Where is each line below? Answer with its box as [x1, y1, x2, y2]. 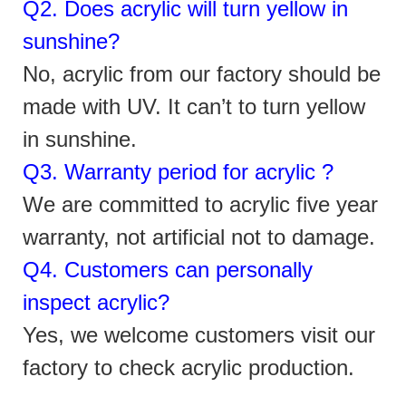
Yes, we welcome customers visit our [23, 322, 375, 347]
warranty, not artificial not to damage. [23, 224, 375, 249]
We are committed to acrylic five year [23, 191, 378, 217]
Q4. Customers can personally [23, 256, 313, 282]
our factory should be [173, 61, 381, 86]
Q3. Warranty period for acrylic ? [23, 159, 333, 184]
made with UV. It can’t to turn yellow [23, 93, 365, 119]
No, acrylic [23, 61, 130, 86]
